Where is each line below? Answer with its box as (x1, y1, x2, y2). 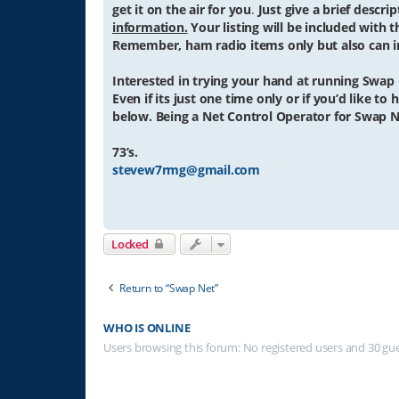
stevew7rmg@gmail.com (112, 161, 260, 179)
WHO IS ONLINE (103, 320, 191, 336)
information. (112, 19, 188, 37)
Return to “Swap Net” (119, 280, 218, 296)
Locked (111, 235, 149, 252)
